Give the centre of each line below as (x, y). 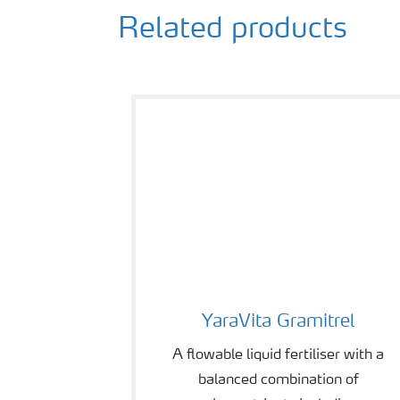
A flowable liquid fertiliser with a (279, 355)
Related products (233, 30)
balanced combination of (278, 380)
